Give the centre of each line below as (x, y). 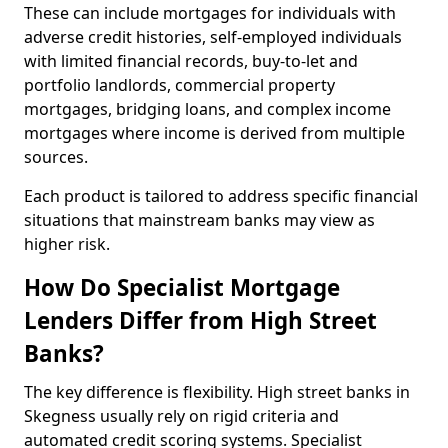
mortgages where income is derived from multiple (214, 133)
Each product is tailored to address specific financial (221, 196)
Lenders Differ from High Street (200, 320)
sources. (58, 157)
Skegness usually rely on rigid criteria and (181, 416)
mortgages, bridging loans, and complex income (207, 109)
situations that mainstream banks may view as (199, 220)
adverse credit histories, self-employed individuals (213, 37)
